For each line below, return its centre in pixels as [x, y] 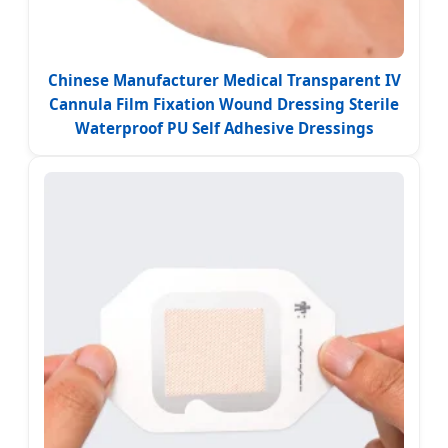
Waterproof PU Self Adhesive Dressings [224, 127]
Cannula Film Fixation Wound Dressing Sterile [224, 103]
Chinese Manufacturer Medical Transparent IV [224, 79]
